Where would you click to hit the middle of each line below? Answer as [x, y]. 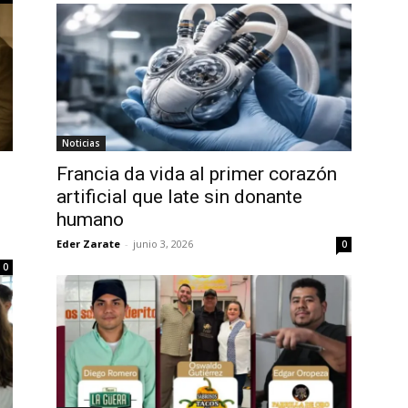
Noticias [81, 143]
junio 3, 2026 [163, 244]
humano [90, 219]
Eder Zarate [88, 244]
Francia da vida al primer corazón [197, 174]
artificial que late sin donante [179, 197]
